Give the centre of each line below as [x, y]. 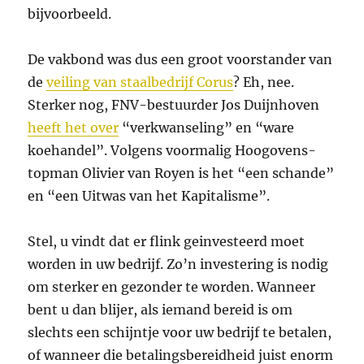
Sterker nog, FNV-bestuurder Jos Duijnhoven [174, 105]
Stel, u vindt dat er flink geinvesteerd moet [167, 242]
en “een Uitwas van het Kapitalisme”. [149, 196]
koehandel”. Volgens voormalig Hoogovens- [172, 151]
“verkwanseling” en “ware [207, 128]
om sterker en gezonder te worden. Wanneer [172, 287]
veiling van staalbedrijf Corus [140, 82]
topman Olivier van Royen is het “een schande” [181, 173]
